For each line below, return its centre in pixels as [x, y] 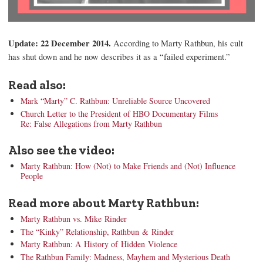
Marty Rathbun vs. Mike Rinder [74, 219]
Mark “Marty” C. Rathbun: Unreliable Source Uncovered [115, 101]
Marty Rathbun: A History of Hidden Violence [99, 244]
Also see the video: [61, 150]
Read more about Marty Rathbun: [104, 203]
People [32, 176]
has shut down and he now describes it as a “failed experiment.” [119, 57]
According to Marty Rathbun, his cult [177, 43]
